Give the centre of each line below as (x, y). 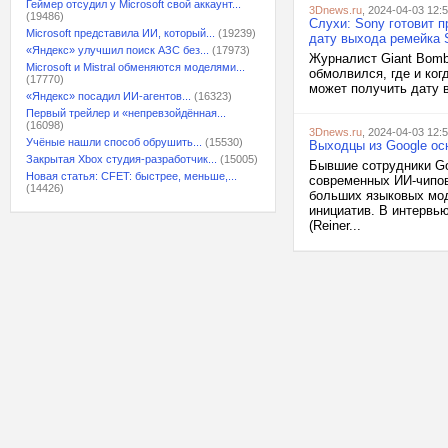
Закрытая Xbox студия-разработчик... (121, 159)
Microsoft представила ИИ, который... (120, 33)
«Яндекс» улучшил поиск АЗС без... (117, 50)
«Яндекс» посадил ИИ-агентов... (108, 96)
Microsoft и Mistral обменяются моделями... (135, 67)
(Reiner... (335, 225)
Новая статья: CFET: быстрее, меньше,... (131, 176)
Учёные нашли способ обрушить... (114, 142)
